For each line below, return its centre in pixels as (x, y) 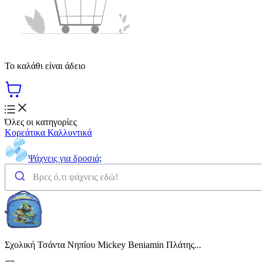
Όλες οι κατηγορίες (41, 122)
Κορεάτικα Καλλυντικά (48, 132)
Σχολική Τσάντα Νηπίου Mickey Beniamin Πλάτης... (103, 244)
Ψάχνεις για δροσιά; (65, 158)
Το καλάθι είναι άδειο (45, 65)
